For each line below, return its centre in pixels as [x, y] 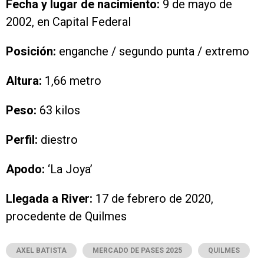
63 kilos [58, 110]
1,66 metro [72, 81]
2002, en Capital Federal [68, 22]
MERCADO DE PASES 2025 [137, 251]
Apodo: [25, 169]
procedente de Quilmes [66, 217]
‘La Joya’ [69, 169]
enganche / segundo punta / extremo [153, 52]
